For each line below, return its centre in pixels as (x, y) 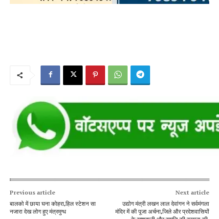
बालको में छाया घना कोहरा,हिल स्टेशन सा (53, 204)
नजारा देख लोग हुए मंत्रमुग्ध (38, 212)
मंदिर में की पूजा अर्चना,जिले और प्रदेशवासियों (162, 212)
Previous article (33, 193)
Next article (192, 193)
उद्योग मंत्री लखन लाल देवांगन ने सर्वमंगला (165, 204)
